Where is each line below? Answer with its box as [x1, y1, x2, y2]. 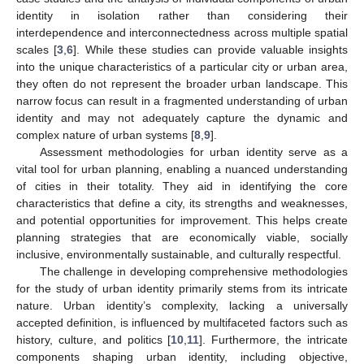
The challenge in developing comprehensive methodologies [39, 264, 348, 278]
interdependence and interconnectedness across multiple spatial [16, 25, 348, 39]
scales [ [16, 42, 58, 56]
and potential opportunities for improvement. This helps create [16, 213, 348, 227]
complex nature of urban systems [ [16, 128, 194, 141]
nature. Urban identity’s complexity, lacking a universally [16, 298, 348, 312]
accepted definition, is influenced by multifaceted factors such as [16, 315, 348, 329]
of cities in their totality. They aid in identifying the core [16, 179, 348, 193]
